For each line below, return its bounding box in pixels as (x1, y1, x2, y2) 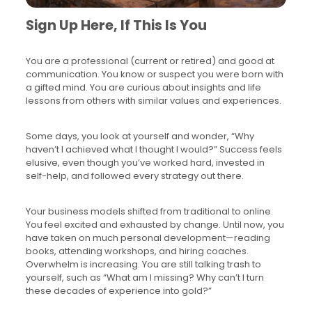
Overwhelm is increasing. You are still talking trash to (25, 258, 261, 272)
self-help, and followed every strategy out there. (25, 169, 244, 183)
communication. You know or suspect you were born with (25, 68, 283, 81)
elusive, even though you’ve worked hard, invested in (25, 156, 265, 170)
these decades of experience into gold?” (25, 284, 212, 298)
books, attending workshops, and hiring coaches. (25, 244, 249, 258)
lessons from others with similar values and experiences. (25, 94, 281, 108)
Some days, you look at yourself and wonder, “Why (25, 130, 254, 143)
